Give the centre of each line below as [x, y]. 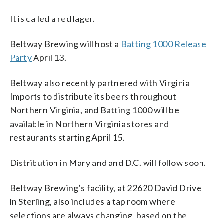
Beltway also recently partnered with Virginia [100, 82]
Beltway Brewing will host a [65, 44]
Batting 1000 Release [164, 44]
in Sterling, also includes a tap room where [93, 201]
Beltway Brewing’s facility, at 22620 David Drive [106, 188]
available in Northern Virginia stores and [90, 123]
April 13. [49, 57]
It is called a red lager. [52, 18]
